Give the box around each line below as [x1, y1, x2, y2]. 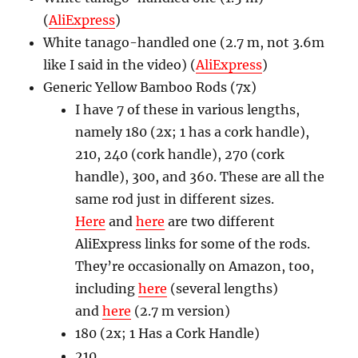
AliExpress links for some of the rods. [75, 236, 311, 252]
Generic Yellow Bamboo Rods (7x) [43, 79, 257, 95]
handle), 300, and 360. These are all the [75, 169, 325, 185]
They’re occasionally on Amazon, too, [75, 258, 315, 274]
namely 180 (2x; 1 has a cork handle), [75, 124, 310, 140]
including [75, 280, 139, 296]
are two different [165, 213, 276, 229]
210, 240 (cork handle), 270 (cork [75, 146, 285, 162]
